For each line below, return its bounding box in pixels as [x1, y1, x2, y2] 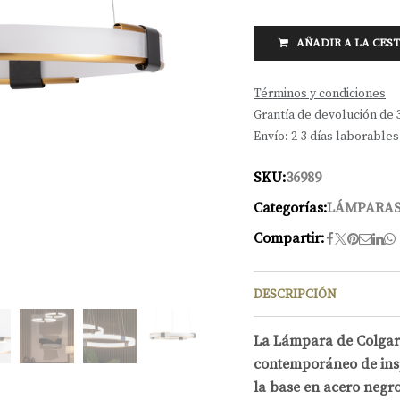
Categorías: [254, 199, 327, 217]
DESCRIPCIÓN [254, 286, 337, 303]
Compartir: [254, 229, 324, 247]
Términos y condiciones [254, 86, 386, 102]
